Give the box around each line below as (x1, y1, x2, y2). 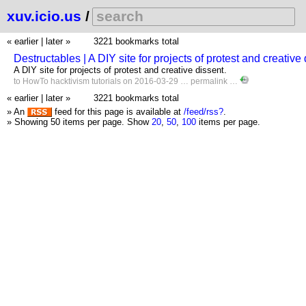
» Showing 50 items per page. (7, 117, 127, 127)
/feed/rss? (184, 107, 223, 117)
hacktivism (51, 76, 89, 86)
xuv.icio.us (7, 8, 81, 25)
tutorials (92, 76, 121, 86)
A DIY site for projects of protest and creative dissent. (14, 65, 227, 75)
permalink (191, 76, 229, 86)
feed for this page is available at (52, 107, 184, 117)
